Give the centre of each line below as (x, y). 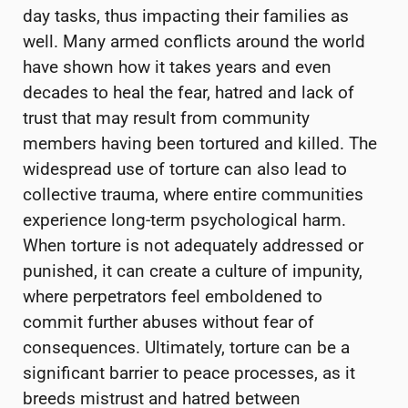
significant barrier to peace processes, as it (189, 373)
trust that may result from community (166, 118)
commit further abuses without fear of (168, 322)
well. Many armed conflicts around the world (194, 42)
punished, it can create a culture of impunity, (193, 271)
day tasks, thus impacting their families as (186, 16)
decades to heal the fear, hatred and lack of (189, 93)
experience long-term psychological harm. (184, 220)
